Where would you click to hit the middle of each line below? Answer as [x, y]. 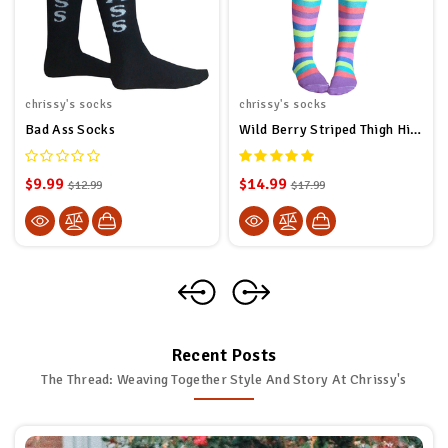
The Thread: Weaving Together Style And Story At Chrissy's [224, 380]
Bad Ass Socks [70, 130]
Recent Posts [224, 355]
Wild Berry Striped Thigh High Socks [416, 130]
